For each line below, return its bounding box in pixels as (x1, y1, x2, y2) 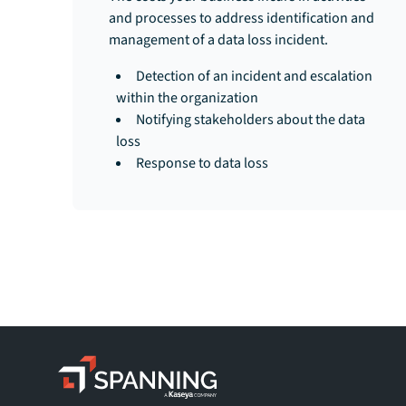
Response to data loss (136, 153, 268, 173)
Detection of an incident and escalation (136, 66, 372, 86)
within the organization (116, 88, 258, 108)
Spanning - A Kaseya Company (57, 375, 289, 401)
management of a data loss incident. (109, 30, 328, 50)
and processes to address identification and (109, 8, 374, 28)
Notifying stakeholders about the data (136, 110, 365, 130)
